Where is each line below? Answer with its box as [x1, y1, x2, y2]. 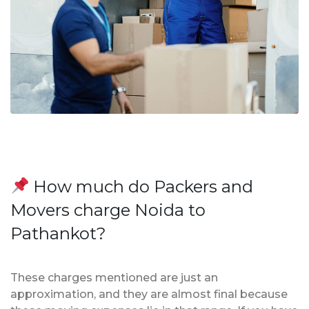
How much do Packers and [29, 176, 254, 197]
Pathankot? [10, 223, 106, 243]
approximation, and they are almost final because [10, 287, 288, 301]
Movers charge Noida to [10, 199, 206, 220]
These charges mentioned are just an [10, 270, 218, 284]
